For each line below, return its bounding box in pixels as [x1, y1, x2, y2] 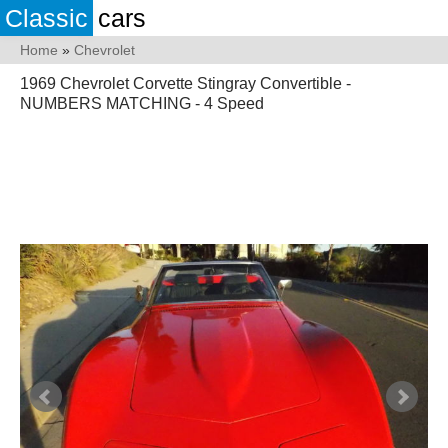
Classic [5, 4, 88, 32]
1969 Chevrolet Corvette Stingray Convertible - [20, 75, 351, 92]
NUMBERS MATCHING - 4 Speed [20, 95, 264, 112]
